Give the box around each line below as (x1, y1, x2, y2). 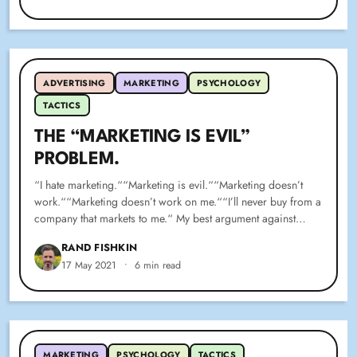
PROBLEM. (34, 151, 120, 169)
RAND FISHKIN (61, 240, 138, 256)
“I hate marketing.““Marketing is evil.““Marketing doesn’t (34, 177, 304, 194)
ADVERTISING (43, 76, 106, 90)
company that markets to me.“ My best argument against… (34, 210, 307, 227)
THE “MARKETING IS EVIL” (34, 128, 250, 147)
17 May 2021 (61, 258, 117, 273)
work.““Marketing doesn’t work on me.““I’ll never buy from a (34, 194, 322, 210)
